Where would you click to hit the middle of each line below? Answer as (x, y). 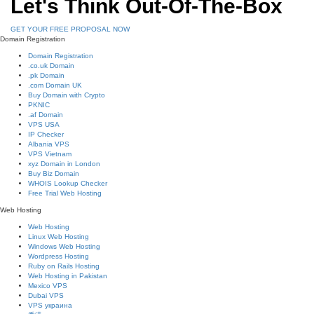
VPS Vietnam (50, 154)
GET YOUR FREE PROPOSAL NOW (70, 29)
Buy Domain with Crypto (67, 95)
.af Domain (46, 115)
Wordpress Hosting (59, 256)
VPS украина (50, 305)
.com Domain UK (55, 85)
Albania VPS (49, 144)
